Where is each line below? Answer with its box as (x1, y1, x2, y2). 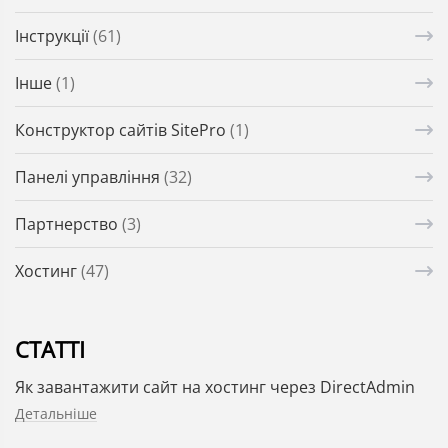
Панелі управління (15, 166, 164, 189)
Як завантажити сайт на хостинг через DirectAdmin (15, 376, 415, 399)
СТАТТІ (15, 334, 85, 365)
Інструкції (15, 25, 93, 48)
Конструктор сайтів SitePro (15, 119, 230, 142)
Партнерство (15, 213, 122, 236)
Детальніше (15, 404, 97, 424)
